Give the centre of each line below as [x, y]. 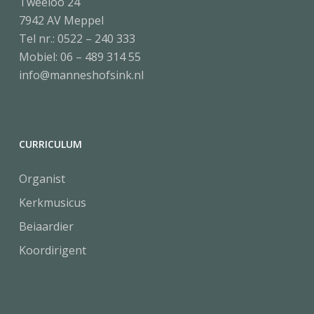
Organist [42, 179]
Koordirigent [52, 250]
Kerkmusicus [52, 203]
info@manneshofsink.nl [81, 75]
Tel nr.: [38, 39]
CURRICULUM [50, 144]
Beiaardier [46, 226]
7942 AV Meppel [61, 20]
